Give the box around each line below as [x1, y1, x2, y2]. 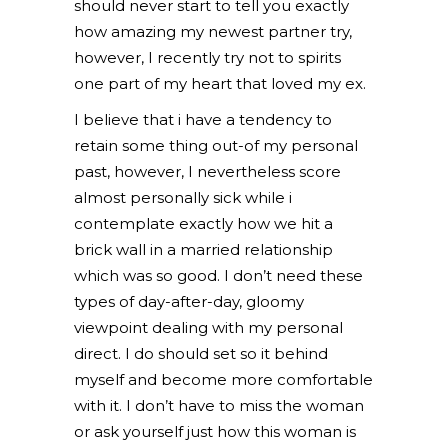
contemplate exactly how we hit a [74, 214, 333, 233]
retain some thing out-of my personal [74, 136, 358, 155]
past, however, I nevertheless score [74, 162, 341, 181]
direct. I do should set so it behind [74, 344, 328, 363]
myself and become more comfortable [74, 370, 373, 389]
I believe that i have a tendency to [74, 110, 332, 129]
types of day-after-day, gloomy [74, 292, 304, 311]
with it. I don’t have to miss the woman [74, 396, 364, 415]
